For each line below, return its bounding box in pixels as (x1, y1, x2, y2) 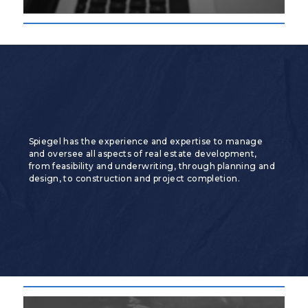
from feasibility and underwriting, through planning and (28, 161, 275, 172)
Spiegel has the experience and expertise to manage (28, 136, 263, 147)
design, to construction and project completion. (28, 173, 240, 184)
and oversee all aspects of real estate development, (28, 148, 257, 159)
